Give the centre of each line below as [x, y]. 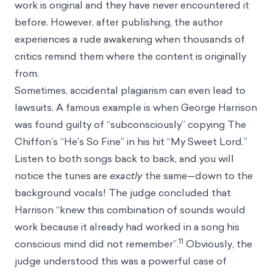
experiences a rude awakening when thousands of [130, 39]
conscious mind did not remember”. [97, 244]
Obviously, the [218, 244]
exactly [127, 175]
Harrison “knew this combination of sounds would [130, 210]
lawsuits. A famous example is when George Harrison [136, 107]
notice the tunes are [62, 175]
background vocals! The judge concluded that [123, 193]
